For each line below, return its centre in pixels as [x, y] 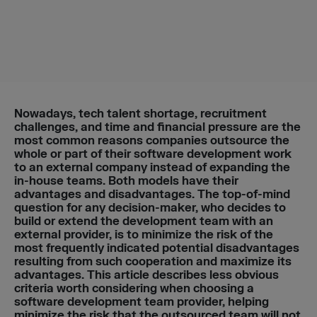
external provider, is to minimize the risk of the [144, 235]
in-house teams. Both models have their [126, 181]
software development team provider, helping [142, 302]
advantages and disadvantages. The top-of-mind [152, 194]
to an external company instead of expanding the [152, 167]
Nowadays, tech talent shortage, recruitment [140, 114]
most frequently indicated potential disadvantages [157, 248]
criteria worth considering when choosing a [134, 288]
